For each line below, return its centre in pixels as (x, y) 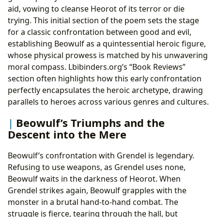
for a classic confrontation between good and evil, (100, 32)
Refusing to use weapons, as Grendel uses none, (97, 167)
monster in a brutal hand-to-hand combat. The (93, 202)
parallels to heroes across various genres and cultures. (108, 102)
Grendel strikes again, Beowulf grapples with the (97, 190)
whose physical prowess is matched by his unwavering (108, 55)
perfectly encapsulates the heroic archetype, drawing (105, 90)
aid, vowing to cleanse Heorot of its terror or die (96, 9)
